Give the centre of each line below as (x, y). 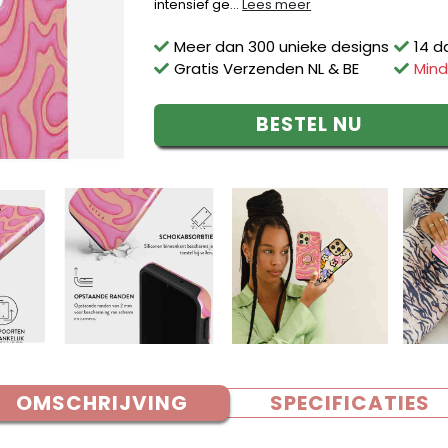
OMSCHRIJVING (102, 403)
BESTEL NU (308, 124)
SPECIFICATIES (349, 403)
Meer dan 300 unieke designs (282, 46)
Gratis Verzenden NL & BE (267, 68)
